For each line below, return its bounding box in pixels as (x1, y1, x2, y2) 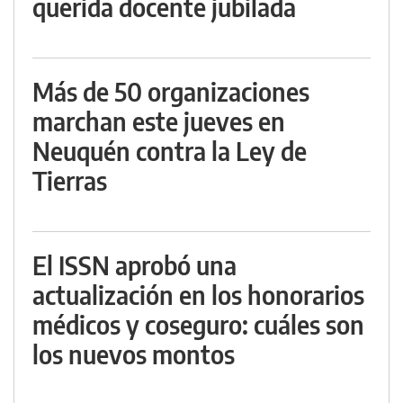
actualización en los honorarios (32, 279, 364, 311)
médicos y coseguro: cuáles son (32, 309, 364, 341)
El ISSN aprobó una (32, 249, 237, 282)
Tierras (32, 165, 107, 197)
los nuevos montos (32, 338, 235, 371)
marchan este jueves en (32, 105, 285, 138)
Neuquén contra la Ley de (32, 135, 307, 167)
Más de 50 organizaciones (32, 76, 309, 108)
